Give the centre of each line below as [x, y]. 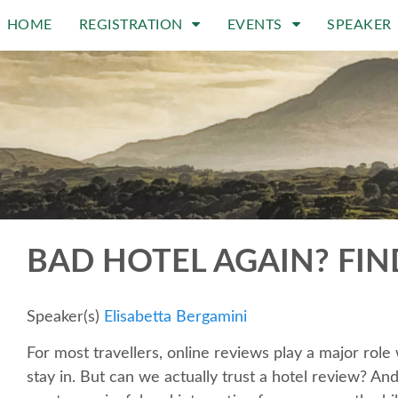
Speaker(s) [65, 317]
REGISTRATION [132, 25]
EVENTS [257, 25]
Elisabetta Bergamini [175, 317]
